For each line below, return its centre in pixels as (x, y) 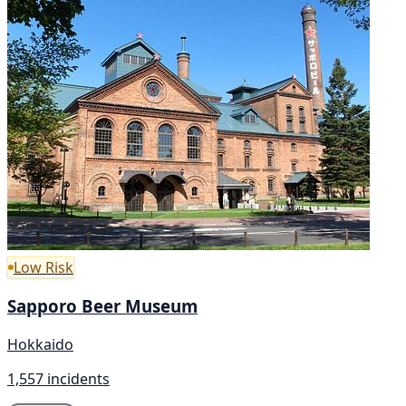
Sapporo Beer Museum (102, 306)
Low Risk (43, 267)
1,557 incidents (58, 379)
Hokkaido (40, 344)
